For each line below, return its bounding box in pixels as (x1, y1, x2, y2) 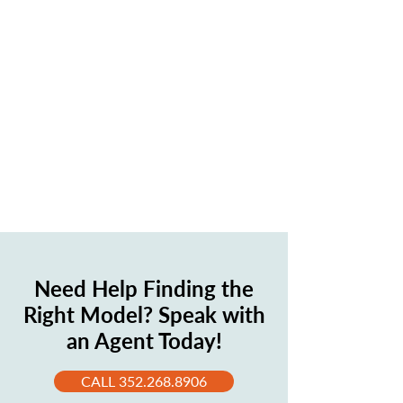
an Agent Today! (66, 327, 222, 354)
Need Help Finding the (34, 275, 254, 301)
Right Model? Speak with (22, 301, 265, 327)
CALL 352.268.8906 (81, 372, 207, 390)
